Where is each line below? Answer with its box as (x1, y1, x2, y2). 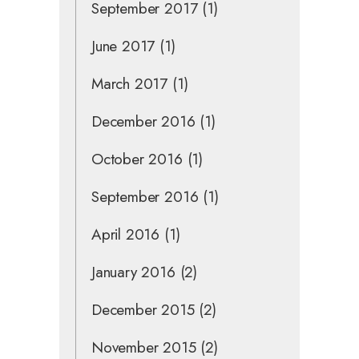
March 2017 (91, 72, 168, 95)
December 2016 (91, 110, 196, 132)
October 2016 (91, 147, 183, 170)
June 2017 (91, 34, 155, 57)
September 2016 (91, 185, 199, 208)
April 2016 (91, 223, 160, 245)
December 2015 (91, 298, 195, 321)
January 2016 (91, 260, 175, 283)
